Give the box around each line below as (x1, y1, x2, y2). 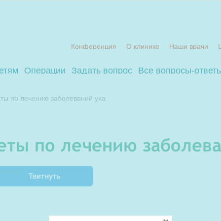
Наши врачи (169, 41, 208, 51)
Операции (24, 63, 66, 76)
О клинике (126, 41, 159, 51)
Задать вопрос (72, 63, 132, 76)
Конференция (71, 41, 116, 51)
